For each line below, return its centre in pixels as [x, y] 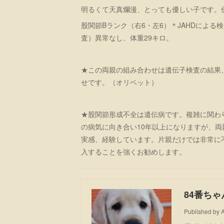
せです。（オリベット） [119, 82]
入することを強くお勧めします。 [133, 151]
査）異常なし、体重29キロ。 [127, 37]
